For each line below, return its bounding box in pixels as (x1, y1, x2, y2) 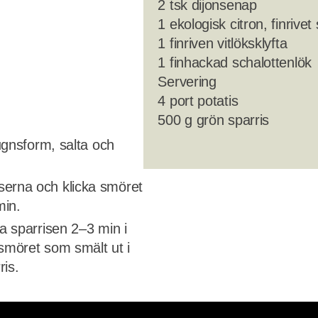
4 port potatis (158, 93, 238, 109)
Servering (158, 74, 216, 89)
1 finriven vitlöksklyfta (158, 35, 287, 51)
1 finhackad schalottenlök (158, 55, 312, 70)
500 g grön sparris (158, 112, 270, 128)
